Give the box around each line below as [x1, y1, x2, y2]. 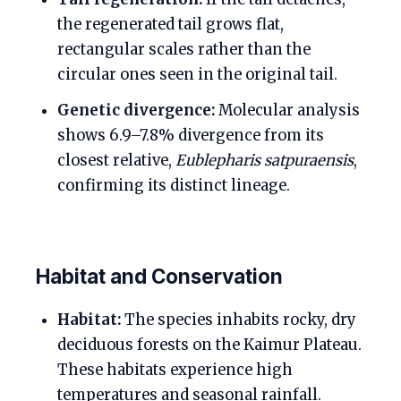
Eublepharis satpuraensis [175, 151, 354, 171]
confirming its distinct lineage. [57, 176, 290, 196]
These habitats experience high [57, 361, 293, 380]
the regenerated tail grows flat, [57, 15, 284, 35]
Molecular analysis [215, 101, 360, 121]
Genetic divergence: [57, 101, 215, 121]
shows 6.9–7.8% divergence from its [57, 126, 324, 146]
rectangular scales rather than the [57, 40, 311, 60]
